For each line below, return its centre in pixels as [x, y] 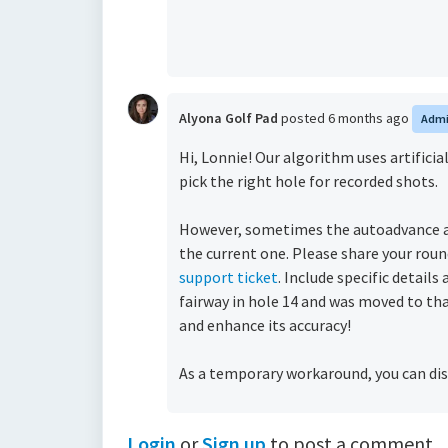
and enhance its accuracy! [265, 325]
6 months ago [370, 118]
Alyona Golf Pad [228, 118]
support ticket [228, 277]
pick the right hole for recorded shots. [308, 181]
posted [304, 118]
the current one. [235, 253]
